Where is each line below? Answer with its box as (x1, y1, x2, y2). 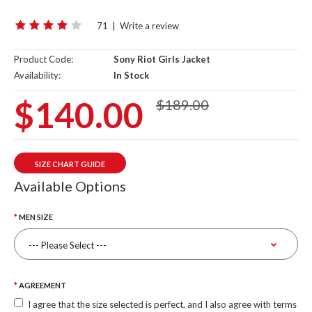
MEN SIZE (19, 212, 53, 221)
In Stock (111, 70, 149, 81)
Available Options (14, 178, 126, 194)
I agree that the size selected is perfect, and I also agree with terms (28, 299, 297, 310)
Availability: (14, 70, 61, 81)
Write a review (120, 20, 179, 31)
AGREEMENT (19, 281, 66, 290)
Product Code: (14, 54, 73, 65)
